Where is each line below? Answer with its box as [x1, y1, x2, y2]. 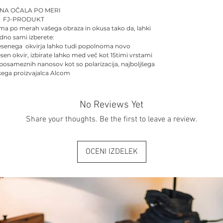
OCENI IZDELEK [85, 146, 138, 157]
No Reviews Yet [80, 99, 143, 111]
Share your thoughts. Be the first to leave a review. [25, 114, 198, 124]
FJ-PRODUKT [2, 15, 44, 23]
